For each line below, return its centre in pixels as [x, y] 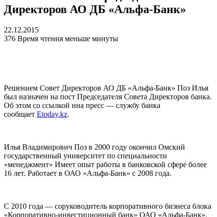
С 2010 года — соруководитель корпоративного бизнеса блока [108, 206]
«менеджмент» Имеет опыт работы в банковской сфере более [105, 165]
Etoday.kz [52, 114]
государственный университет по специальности [85, 156]
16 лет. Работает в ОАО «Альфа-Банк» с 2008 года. [88, 173]
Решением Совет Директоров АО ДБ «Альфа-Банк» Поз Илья [106, 88]
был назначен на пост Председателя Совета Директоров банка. [108, 97]
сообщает [20, 114]
